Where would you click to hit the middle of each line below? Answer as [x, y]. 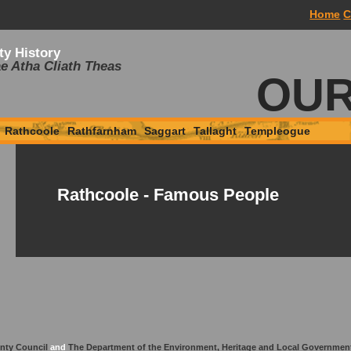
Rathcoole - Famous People [168, 194]
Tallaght [215, 131]
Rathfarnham [102, 131]
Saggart [165, 131]
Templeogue [278, 131]
